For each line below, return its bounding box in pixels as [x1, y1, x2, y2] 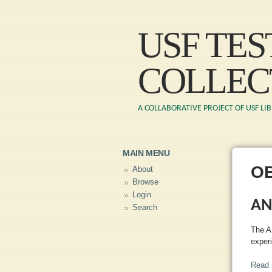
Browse [132, 177, 158, 186]
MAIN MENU [123, 148, 170, 158]
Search [132, 203, 157, 212]
